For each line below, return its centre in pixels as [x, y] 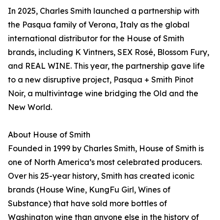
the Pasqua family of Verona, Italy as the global [99, 25]
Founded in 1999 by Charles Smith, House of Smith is [106, 148]
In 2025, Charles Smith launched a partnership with [104, 11]
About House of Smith [49, 135]
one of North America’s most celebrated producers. [105, 162]
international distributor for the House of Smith [96, 38]
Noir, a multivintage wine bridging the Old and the [103, 93]
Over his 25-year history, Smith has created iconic [101, 176]
